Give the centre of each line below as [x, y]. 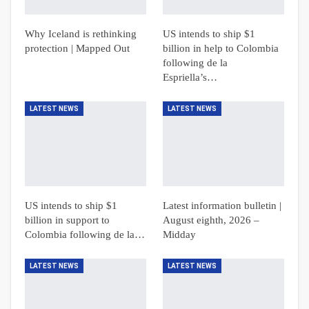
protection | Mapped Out [77, 48]
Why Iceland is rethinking [81, 34]
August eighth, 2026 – [211, 220]
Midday [179, 235]
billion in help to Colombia [221, 48]
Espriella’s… [190, 77]
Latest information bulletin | [222, 206]
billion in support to [67, 220]
